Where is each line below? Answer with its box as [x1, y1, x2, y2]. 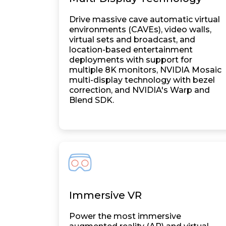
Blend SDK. [69, 95, 114, 105]
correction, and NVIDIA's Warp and [69, 85, 210, 95]
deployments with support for [69, 55, 192, 65]
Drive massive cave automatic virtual [69, 15, 220, 24]
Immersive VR [69, 189, 142, 201]
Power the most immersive [69, 211, 181, 221]
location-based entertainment [69, 45, 193, 54]
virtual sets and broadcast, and [69, 35, 195, 44]
